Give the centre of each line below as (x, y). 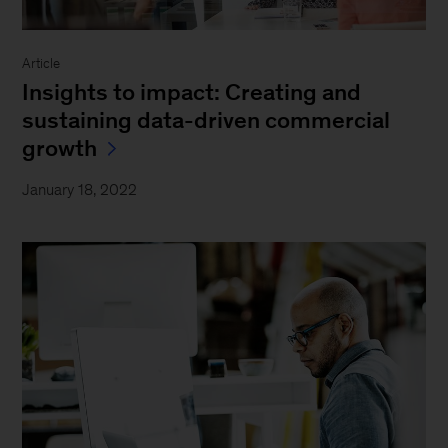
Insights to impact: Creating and (192, 92)
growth (60, 148)
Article (41, 64)
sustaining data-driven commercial (206, 120)
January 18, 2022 (80, 190)
